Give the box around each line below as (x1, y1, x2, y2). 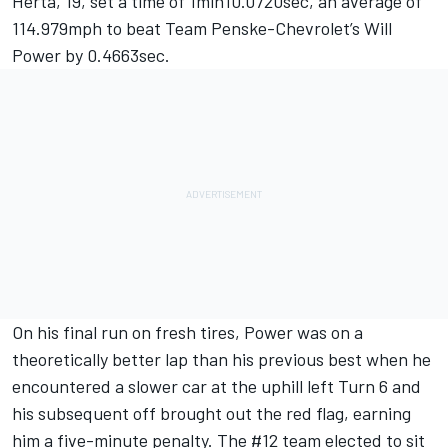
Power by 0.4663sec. (12, 44, 170, 67)
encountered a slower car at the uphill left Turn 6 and (12, 375, 421, 398)
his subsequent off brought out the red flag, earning (12, 402, 411, 425)
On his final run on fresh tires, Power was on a (12, 321, 363, 344)
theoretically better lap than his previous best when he (12, 348, 431, 371)
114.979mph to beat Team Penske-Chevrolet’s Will (12, 17, 392, 40)
